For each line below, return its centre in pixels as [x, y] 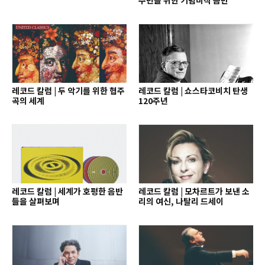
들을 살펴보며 [36, 201]
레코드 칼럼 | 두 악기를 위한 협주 [68, 90]
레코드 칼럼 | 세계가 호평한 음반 [67, 191]
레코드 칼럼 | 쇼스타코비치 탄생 [193, 90]
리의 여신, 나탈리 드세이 [181, 201]
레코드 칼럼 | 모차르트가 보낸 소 [194, 191]
